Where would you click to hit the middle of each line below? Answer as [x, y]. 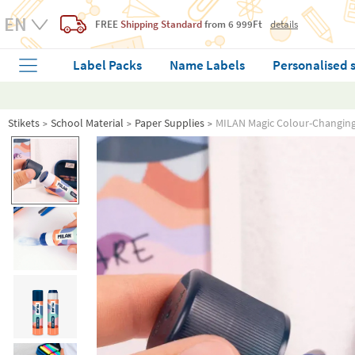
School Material [87, 123]
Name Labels [208, 65]
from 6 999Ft [232, 24]
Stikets [24, 123]
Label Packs [108, 65]
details [284, 24]
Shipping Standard [161, 24]
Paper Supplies [170, 123]
